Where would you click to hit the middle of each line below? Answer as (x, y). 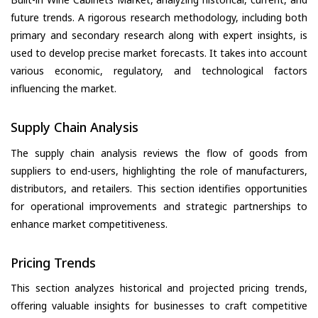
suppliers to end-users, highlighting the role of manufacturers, (159, 170)
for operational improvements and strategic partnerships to (159, 206)
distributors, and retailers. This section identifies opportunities (159, 188)
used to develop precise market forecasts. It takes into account (159, 53)
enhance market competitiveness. (89, 224)
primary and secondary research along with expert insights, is (159, 35)
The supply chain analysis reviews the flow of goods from (159, 153)
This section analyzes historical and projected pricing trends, (159, 288)
